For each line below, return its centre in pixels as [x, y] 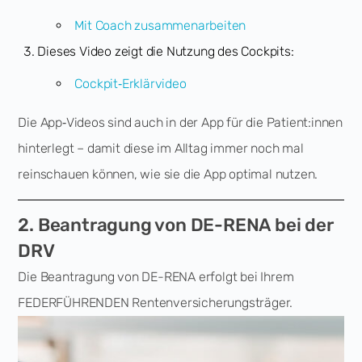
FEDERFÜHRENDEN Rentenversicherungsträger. [156, 303]
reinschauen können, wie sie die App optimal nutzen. [168, 174]
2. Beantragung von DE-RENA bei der [176, 225]
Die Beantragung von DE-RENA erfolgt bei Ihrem [156, 277]
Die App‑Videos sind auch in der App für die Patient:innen [181, 122]
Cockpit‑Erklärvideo [130, 84]
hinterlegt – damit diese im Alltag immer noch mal [161, 148]
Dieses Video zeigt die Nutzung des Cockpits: [166, 51]
